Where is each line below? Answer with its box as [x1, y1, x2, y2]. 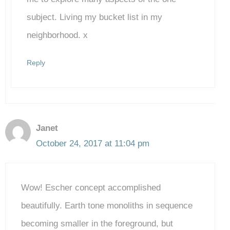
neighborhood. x [27, 30, 88, 40]
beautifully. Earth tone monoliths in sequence [21, 201, 193, 211]
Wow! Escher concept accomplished [21, 183, 161, 193]
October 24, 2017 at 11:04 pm [36, 138, 149, 148]
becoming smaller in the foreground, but [21, 219, 173, 229]
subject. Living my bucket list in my [27, 12, 162, 22]
